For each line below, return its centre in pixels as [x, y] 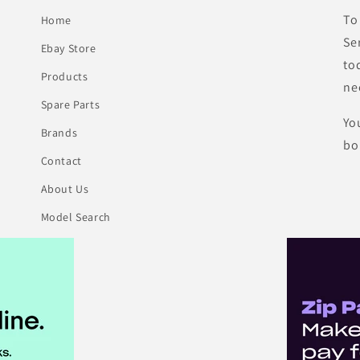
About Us [65, 189]
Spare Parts [70, 105]
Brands [59, 133]
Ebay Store [68, 49]
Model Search [76, 217]
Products [64, 77]
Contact [61, 161]
